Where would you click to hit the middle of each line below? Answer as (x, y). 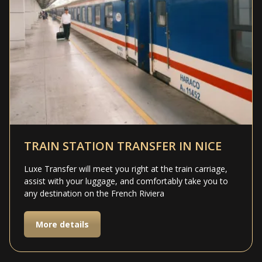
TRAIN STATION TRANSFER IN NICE (123, 146)
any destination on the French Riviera (94, 193)
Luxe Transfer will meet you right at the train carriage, (126, 168)
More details (62, 224)
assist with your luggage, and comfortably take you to (126, 181)
